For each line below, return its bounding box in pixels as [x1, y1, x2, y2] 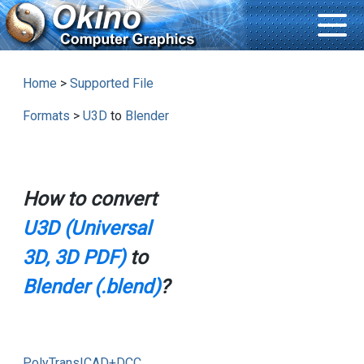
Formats [22, 108, 70, 124]
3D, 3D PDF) [22, 246, 125, 270]
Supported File [69, 76, 154, 92]
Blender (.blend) [22, 275, 160, 299]
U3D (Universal [22, 217, 151, 240]
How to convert [22, 188, 157, 211]
